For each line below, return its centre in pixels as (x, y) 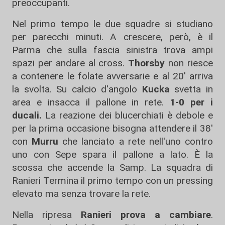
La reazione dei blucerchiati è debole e (127, 116)
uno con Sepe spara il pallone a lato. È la (113, 155)
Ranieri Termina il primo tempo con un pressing (113, 181)
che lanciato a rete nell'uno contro (136, 142)
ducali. (27, 116)
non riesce (189, 63)
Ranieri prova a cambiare (146, 215)
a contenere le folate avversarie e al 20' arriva (113, 76)
